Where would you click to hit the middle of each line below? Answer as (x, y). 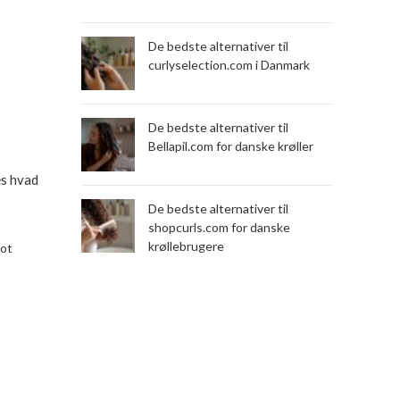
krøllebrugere (186, 246)
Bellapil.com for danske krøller (231, 146)
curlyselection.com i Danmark (229, 65)
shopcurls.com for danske (219, 227)
